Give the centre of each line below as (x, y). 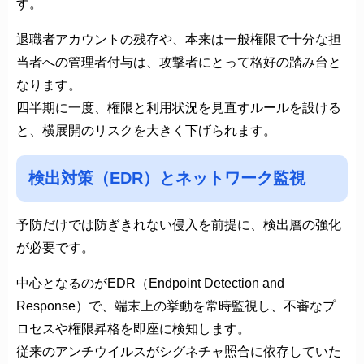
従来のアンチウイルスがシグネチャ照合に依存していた (179, 351)
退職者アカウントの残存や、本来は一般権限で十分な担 (179, 39)
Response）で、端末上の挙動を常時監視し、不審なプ (176, 305)
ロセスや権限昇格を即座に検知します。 (133, 328)
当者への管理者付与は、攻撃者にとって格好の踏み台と (179, 62)
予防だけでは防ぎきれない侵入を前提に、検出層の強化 (179, 224)
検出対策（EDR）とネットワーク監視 (167, 178)
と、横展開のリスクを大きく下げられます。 (146, 130)
